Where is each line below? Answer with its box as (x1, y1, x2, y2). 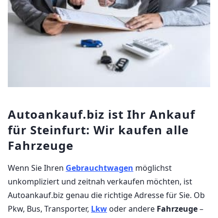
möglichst (133, 162, 172, 173)
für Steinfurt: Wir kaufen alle (8, 121, 189, 138)
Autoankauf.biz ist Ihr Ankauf (8, 106, 195, 122)
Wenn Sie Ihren (8, 162, 66, 173)
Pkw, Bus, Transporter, (8, 203, 91, 214)
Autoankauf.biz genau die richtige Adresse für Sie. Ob (8, 189, 205, 200)
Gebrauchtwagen (66, 162, 133, 173)
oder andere (107, 203, 157, 214)
